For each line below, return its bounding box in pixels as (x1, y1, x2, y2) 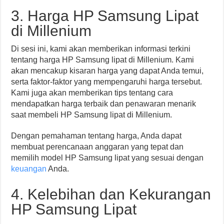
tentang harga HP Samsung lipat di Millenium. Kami (11, 55, 194, 64)
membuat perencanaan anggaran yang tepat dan (11, 142, 184, 151)
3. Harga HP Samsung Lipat (11, 7, 199, 24)
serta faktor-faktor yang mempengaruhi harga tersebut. (11, 77, 202, 86)
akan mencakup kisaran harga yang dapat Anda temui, (11, 66, 204, 75)
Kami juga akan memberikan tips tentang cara (11, 88, 173, 97)
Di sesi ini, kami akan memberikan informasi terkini (11, 44, 191, 53)
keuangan (11, 164, 47, 173)
